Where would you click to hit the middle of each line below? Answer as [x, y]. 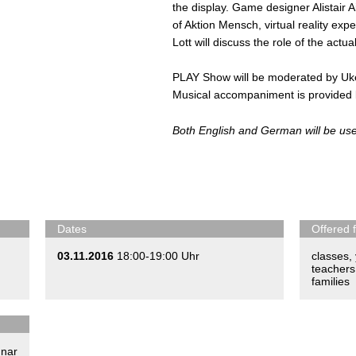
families [331, 281]
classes [330, 256]
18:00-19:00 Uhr [158, 256]
